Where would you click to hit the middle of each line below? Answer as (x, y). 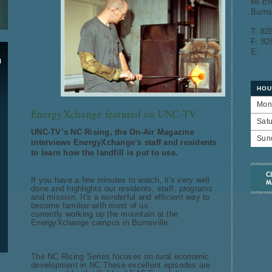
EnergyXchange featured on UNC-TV (114, 114)
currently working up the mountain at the (104, 214)
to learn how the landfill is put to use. (104, 153)
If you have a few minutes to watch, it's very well (121, 180)
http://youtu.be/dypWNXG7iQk (87, 240)
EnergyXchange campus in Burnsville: (101, 223)
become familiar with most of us (90, 206)
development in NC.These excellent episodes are (121, 265)
